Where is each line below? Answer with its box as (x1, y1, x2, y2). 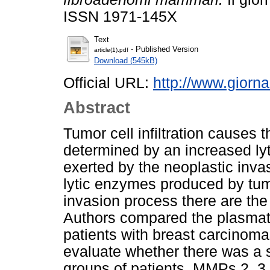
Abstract (63, 99, 130, 118)
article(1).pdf (94, 46, 128, 53)
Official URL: (63, 74, 153, 91)
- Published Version (128, 44, 198, 54)
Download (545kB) (94, 55, 157, 65)
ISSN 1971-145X (63, 8, 177, 25)
